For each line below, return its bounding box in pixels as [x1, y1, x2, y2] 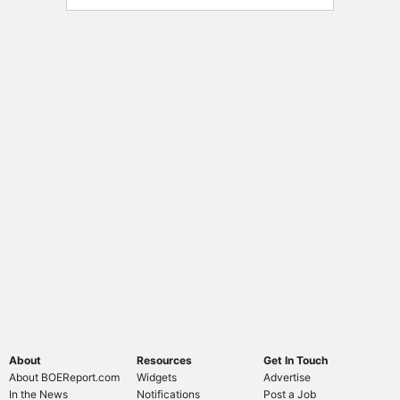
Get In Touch [263, 353, 329, 367]
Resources [136, 353, 192, 367]
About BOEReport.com [9, 370, 120, 384]
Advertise [263, 370, 312, 384]
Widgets [136, 370, 177, 384]
